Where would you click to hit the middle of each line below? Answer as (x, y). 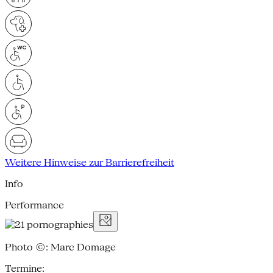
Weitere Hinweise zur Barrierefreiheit (90, 162)
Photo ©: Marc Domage (60, 247)
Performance (34, 205)
